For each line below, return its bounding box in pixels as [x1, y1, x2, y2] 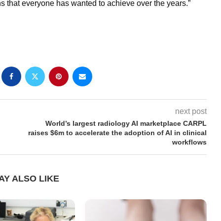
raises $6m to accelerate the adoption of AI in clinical [28, 128, 207, 137]
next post [175, 107, 207, 115]
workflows [172, 138, 207, 146]
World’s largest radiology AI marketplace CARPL [45, 119, 207, 127]
